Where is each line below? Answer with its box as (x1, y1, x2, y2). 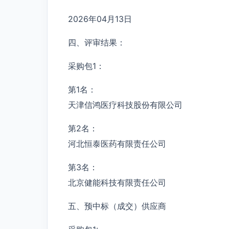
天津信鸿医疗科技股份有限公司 (68, 99, 182, 110)
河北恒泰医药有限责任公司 (68, 138, 166, 149)
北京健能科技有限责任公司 (68, 177, 166, 188)
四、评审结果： (68, 37, 125, 48)
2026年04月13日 (68, 13, 132, 24)
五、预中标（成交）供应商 (68, 200, 166, 211)
